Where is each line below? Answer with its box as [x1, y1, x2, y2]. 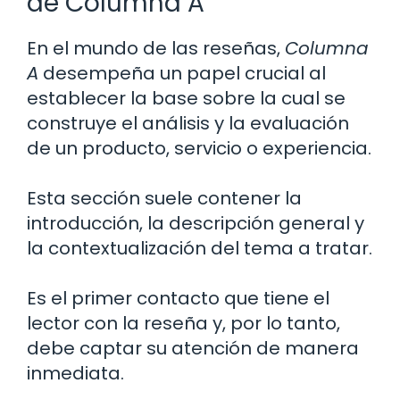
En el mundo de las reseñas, [27, 35, 285, 61]
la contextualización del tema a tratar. [27, 235, 372, 261]
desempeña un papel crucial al [38, 60, 326, 86]
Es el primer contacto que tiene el [27, 285, 329, 311]
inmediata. [27, 360, 124, 386]
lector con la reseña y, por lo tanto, [27, 310, 340, 336]
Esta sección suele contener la [27, 185, 302, 211]
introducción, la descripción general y [27, 210, 364, 236]
